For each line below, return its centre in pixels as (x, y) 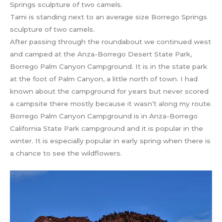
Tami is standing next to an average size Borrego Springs (109, 17)
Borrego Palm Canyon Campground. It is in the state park (109, 67)
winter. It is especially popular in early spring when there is (110, 141)
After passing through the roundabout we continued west (111, 42)
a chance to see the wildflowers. (66, 153)
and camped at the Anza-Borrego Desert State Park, (101, 54)
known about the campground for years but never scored (109, 91)
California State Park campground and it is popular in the (107, 129)
